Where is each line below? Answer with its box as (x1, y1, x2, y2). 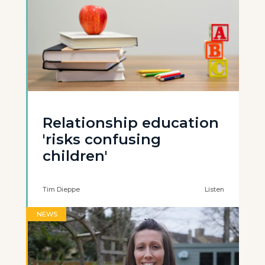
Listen (205, 185, 224, 193)
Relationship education (43, 114, 219, 131)
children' (43, 147, 108, 164)
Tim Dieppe (43, 185, 80, 193)
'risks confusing (43, 131, 161, 148)
